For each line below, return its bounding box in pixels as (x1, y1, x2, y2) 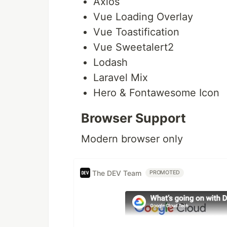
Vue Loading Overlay (93, 11, 193, 23)
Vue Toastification (93, 26, 179, 39)
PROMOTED (149, 169, 180, 176)
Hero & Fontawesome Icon (93, 87, 219, 99)
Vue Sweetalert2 (93, 41, 174, 54)
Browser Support (81, 110, 186, 126)
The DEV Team (92, 168, 141, 177)
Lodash (93, 56, 128, 69)
